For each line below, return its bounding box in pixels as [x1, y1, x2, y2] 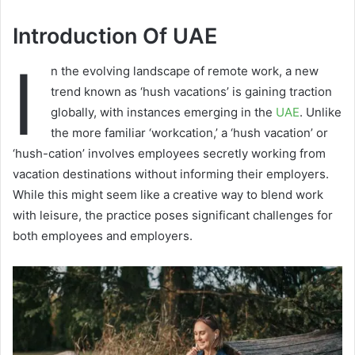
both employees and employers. [13, 228, 193, 244]
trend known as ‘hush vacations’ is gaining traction [51, 84, 332, 100]
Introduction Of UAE [13, 22, 217, 49]
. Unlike [300, 105, 342, 120]
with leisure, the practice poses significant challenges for [13, 208, 333, 223]
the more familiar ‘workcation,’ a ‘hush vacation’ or [51, 125, 328, 141]
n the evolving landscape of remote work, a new [51, 63, 319, 79]
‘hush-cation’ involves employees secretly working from [13, 146, 326, 162]
